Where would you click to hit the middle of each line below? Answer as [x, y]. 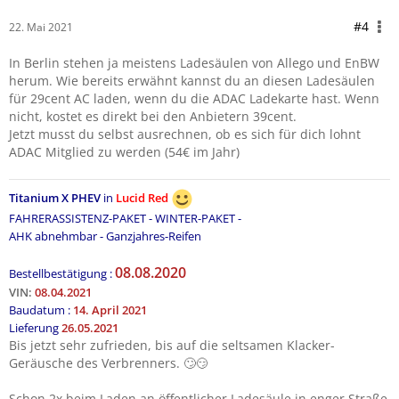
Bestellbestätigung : [61, 273]
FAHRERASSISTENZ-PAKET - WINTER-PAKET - [125, 218]
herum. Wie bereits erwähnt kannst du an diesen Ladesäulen [192, 81]
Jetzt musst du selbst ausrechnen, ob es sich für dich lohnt [185, 134]
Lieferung [35, 328]
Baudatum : [41, 310]
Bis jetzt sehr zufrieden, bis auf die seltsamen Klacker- [172, 345]
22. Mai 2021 [41, 27]
